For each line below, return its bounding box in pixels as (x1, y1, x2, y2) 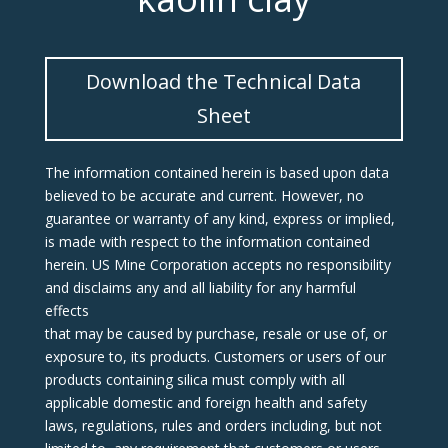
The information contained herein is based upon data (44, 163, 389, 182)
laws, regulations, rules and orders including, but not (44, 416, 382, 435)
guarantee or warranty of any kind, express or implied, (44, 209, 395, 228)
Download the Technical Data (86, 68, 362, 95)
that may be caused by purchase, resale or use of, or (44, 324, 387, 343)
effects (44, 301, 89, 320)
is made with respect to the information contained (44, 232, 370, 251)
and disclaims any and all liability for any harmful (44, 278, 356, 297)
